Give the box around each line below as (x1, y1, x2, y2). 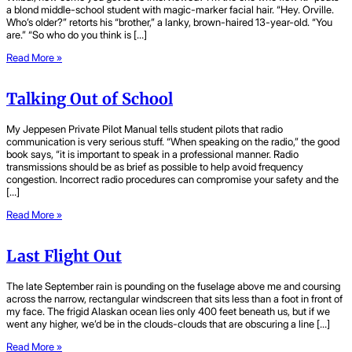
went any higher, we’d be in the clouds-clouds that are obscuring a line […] (6, 317, 330, 331)
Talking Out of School (6, 89, 173, 108)
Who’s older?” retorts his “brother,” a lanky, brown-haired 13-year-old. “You (6, 15, 332, 28)
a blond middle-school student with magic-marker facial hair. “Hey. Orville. (6, 2, 334, 16)
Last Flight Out (6, 247, 122, 266)
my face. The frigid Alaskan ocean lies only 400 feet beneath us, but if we (6, 305, 330, 318)
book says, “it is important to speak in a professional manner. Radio (6, 147, 299, 160)
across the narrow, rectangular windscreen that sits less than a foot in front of (6, 292, 343, 306)
